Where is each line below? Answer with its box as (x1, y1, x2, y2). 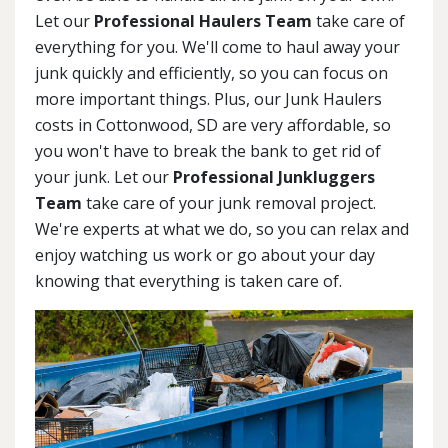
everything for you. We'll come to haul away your (35, 36, 400, 59)
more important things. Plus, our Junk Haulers (35, 88, 382, 111)
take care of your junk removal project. (82, 192, 376, 215)
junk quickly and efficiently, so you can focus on (35, 62, 388, 85)
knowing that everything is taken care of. (35, 270, 342, 293)
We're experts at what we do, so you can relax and (35, 218, 409, 241)
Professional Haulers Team (94, 10, 312, 33)
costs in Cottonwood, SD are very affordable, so (35, 114, 391, 137)
